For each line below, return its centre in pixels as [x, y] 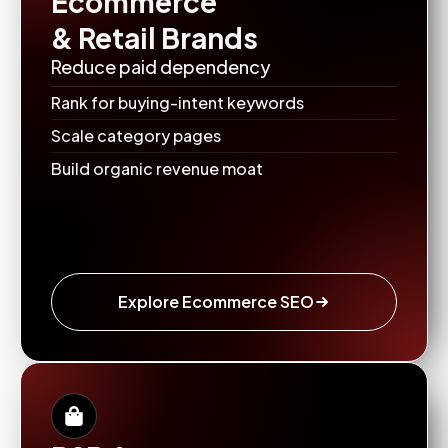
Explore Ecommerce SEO [216, 301]
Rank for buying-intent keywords [177, 102]
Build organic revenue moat [157, 168]
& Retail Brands [154, 37]
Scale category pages [136, 135]
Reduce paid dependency [161, 66]
